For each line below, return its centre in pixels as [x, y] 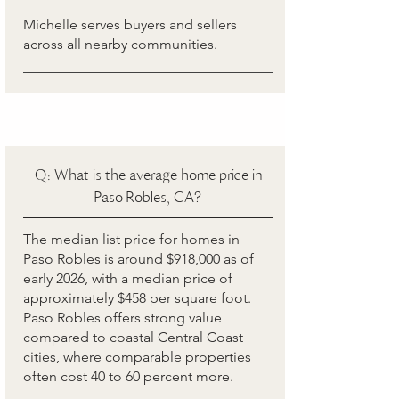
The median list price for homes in [131, 239]
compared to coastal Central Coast [133, 337]
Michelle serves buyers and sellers [130, 24]
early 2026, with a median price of [128, 278]
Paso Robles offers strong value [122, 318]
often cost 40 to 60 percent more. [128, 376]
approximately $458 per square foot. [137, 298]
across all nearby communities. [120, 44]
